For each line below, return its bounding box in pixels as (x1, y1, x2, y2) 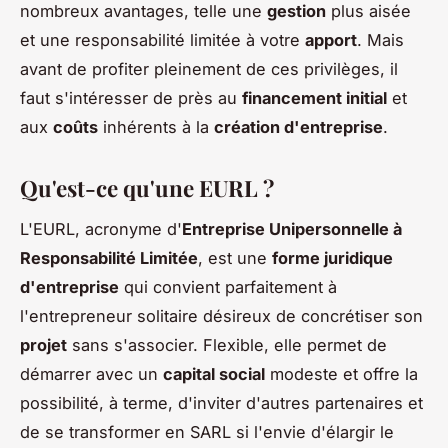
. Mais (357, 29, 404, 50)
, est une (198, 247, 272, 268)
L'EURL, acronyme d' (20, 218, 182, 239)
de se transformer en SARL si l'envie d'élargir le (20, 421, 394, 442)
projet (20, 334, 67, 355)
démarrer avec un (20, 363, 163, 384)
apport (305, 29, 357, 50)
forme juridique (272, 247, 393, 268)
